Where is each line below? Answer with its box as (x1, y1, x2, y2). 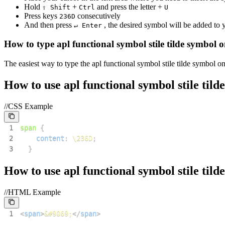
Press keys (24, 11, 57, 20)
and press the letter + (95, 2, 164, 11)
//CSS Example (4, 101, 53, 110)
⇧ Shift (42, 3, 70, 11)
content (36, 134, 64, 142)
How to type (4, 39, 57, 50)
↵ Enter (74, 21, 102, 29)
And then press (24, 20, 74, 29)
